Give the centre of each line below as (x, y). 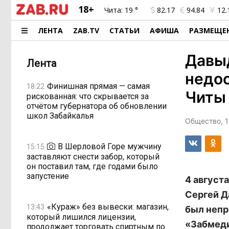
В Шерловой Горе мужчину (110, 146)
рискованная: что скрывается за (88, 96)
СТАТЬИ (125, 30)
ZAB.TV (86, 30)
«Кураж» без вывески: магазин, (108, 207)
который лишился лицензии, (81, 217)
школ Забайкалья (60, 116)
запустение (48, 176)
